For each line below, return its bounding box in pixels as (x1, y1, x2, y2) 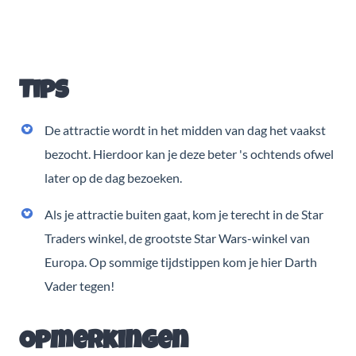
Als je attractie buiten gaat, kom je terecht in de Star (44, 206, 323, 222)
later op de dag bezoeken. (44, 169, 182, 185)
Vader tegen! (44, 277, 114, 293)
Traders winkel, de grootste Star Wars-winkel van (44, 230, 310, 246)
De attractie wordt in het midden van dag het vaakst (44, 122, 326, 137)
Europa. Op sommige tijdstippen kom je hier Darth (44, 253, 317, 269)
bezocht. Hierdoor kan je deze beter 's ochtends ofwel (44, 145, 334, 161)
